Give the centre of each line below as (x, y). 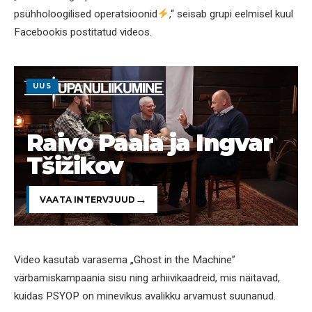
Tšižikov (75, 166)
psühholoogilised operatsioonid (86, 14)
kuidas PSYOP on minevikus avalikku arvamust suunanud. (145, 296)
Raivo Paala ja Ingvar (150, 143)
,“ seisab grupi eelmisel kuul (232, 14)
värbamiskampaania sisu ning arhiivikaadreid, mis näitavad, (147, 278)
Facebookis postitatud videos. (83, 32)
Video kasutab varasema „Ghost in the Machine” (125, 259)
